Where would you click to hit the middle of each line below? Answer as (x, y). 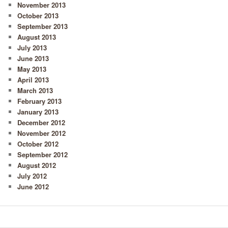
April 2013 (33, 80)
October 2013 (38, 16)
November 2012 (42, 133)
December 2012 (41, 123)
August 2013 (37, 37)
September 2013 (43, 26)
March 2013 (35, 91)
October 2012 (38, 144)
